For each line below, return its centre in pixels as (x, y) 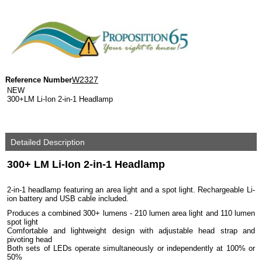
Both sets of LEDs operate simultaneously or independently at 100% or (131, 248)
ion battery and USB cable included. (68, 199)
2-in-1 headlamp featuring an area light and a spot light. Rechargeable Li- (131, 190)
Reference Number (38, 80)
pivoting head (29, 239)
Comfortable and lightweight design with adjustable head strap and (131, 231)
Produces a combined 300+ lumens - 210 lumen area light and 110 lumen (131, 213)
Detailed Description (46, 142)
